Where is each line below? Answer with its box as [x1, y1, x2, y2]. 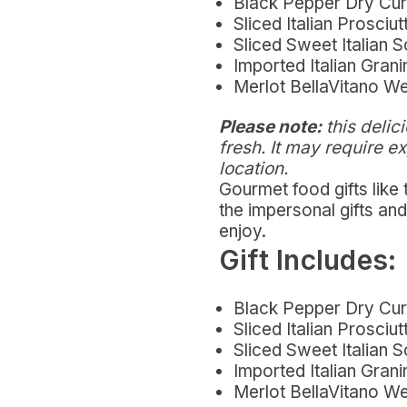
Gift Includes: [218, 243, 397, 277]
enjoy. [218, 221, 266, 243]
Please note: [218, 116, 322, 138]
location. [218, 158, 288, 180]
